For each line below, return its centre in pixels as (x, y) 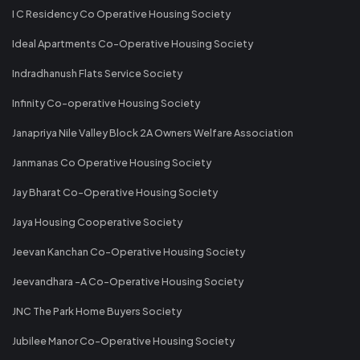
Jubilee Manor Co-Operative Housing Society (123, 340)
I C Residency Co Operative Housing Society (121, 13)
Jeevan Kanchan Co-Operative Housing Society (129, 251)
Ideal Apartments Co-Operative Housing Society (133, 43)
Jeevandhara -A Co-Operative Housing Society (128, 281)
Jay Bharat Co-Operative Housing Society (115, 192)
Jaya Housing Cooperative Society (97, 221)
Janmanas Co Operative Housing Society (112, 162)
